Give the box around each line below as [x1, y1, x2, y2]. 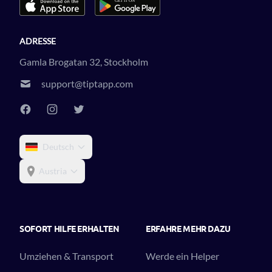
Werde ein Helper [146, 250, 219, 262]
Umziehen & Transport [19, 250, 114, 262]
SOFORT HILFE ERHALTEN [19, 222, 120, 234]
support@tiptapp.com [41, 77, 133, 89]
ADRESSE [19, 35, 56, 46]
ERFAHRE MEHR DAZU [146, 222, 231, 234]
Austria [39, 165, 67, 176]
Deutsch [42, 141, 74, 152]
